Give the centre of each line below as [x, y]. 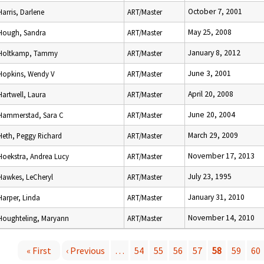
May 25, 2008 [210, 32]
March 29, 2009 [213, 135]
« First [39, 250]
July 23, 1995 [210, 176]
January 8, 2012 [214, 53]
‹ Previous [85, 250]
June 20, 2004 [212, 115]
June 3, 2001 [209, 73]
